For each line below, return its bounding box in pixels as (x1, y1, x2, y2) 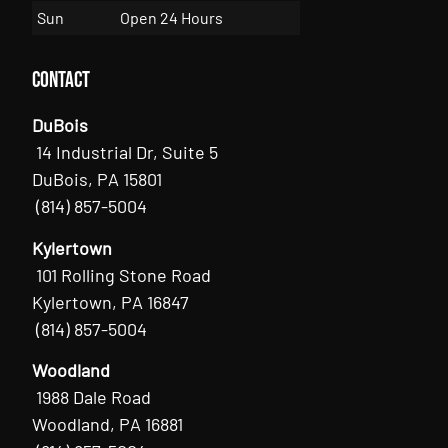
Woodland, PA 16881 (32, 412, 184, 435)
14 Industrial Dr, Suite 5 (36, 141, 219, 164)
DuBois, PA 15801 (32, 168, 163, 191)
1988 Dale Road (36, 385, 152, 408)
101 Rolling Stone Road (36, 263, 212, 286)
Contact (32, 67, 91, 95)
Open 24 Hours (120, 8, 224, 28)
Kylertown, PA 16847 (32, 290, 190, 313)
